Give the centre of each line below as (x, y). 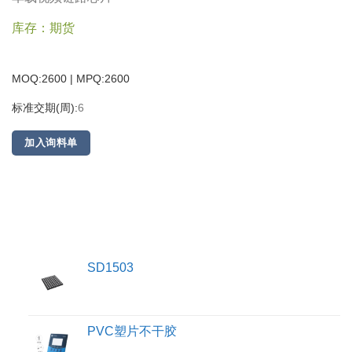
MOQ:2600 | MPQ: (58, 79)
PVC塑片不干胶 (132, 331)
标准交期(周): (45, 108)
